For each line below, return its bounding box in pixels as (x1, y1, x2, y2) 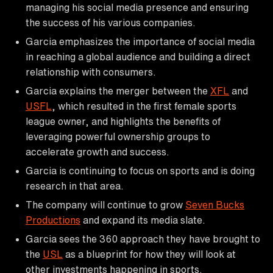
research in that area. (26, 180, 124, 191)
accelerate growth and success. (26, 146, 169, 157)
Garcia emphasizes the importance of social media (26, 36, 255, 46)
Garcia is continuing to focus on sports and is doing (26, 165, 255, 175)
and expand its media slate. (80, 214, 205, 225)
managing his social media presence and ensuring (26, 2, 249, 12)
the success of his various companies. (26, 17, 196, 27)
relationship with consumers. (26, 66, 156, 77)
